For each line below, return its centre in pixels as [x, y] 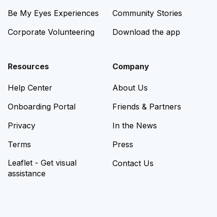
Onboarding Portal [42, 107]
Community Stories [147, 13]
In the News [135, 125]
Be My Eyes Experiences [53, 13]
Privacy [22, 125]
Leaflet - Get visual [42, 163]
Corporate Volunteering [51, 32]
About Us [130, 88]
